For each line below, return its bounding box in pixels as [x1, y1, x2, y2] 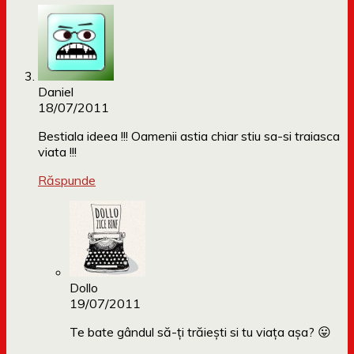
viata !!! [38, 144, 77, 160]
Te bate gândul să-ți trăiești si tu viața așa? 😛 [70, 324, 331, 341]
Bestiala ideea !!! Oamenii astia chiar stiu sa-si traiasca [38, 128, 340, 145]
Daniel [38, 84, 73, 100]
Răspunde [38, 172, 96, 189]
